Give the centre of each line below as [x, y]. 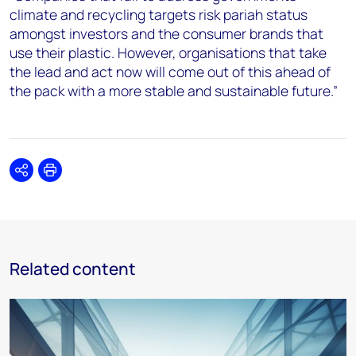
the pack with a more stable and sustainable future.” [174, 91]
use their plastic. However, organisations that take [168, 52]
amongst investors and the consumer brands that [166, 33]
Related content [73, 269]
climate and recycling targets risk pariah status [159, 14]
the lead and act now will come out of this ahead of [170, 72]
